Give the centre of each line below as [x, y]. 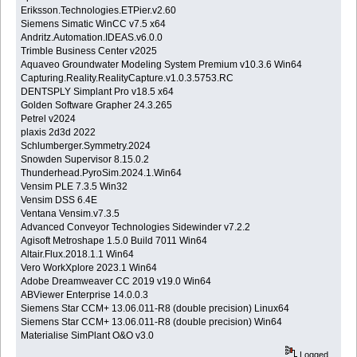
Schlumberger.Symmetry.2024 [86, 145]
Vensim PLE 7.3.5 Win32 [75, 186]
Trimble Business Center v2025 [89, 51]
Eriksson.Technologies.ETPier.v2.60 [99, 10]
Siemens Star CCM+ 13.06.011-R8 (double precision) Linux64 [157, 308]
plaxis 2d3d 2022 [59, 132]
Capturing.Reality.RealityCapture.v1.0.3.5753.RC [127, 78]
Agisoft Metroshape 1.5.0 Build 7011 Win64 [114, 240]
